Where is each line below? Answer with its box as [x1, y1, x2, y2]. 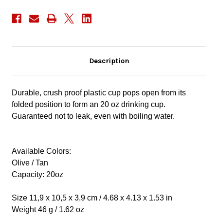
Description [89, 56, 129, 66]
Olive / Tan [12, 159, 48, 167]
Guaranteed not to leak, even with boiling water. [12, 112, 175, 121]
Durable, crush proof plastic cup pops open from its [12, 89, 186, 97]
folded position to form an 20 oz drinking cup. [12, 100, 165, 109]
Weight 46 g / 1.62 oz [12, 205, 84, 214]
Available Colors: [12, 147, 71, 156]
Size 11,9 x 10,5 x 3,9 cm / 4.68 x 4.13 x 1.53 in [12, 194, 172, 202]
